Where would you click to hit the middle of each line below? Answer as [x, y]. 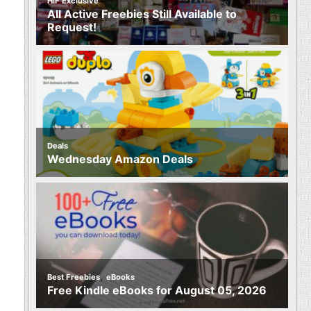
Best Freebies [74, 277]
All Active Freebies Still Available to [142, 14]
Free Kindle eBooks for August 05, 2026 [157, 291]
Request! [72, 27]
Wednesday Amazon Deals [120, 159]
